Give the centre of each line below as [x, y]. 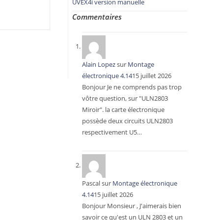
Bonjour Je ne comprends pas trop [132, 87]
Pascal [91, 183]
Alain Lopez [98, 64]
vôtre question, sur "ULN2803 [125, 98]
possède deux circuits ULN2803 [127, 121]
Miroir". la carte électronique [123, 110]
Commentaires [97, 17]
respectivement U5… [112, 132]
